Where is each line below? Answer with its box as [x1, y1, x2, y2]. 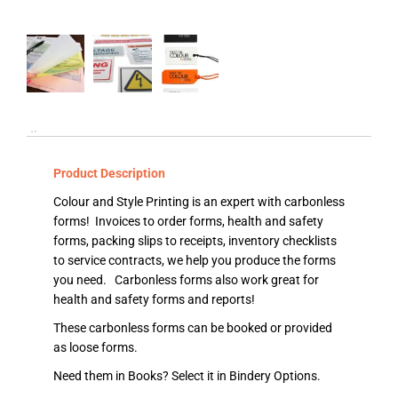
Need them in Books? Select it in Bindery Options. [53, 369, 321, 384]
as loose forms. [53, 340, 138, 355]
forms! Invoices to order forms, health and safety [53, 214, 323, 229]
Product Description [53, 166, 165, 181]
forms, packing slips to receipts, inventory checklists [53, 234, 337, 249]
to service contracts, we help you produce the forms [53, 253, 336, 268]
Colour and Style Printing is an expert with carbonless [53, 195, 345, 210]
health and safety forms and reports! [53, 292, 255, 307]
